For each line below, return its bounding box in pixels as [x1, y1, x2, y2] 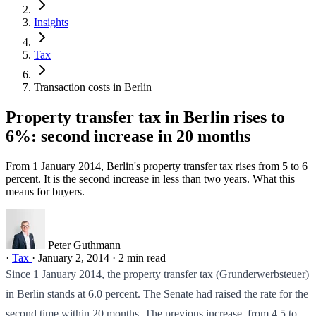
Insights [34, 16, 68, 28]
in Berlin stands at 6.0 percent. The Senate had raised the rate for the [6, 287, 308, 300]
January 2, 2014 [38, 251, 109, 264]
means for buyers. [6, 185, 85, 197]
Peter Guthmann [48, 238, 121, 251]
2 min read [119, 251, 166, 264]
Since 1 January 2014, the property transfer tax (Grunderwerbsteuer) [6, 267, 309, 280]
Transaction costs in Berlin [34, 81, 152, 93]
